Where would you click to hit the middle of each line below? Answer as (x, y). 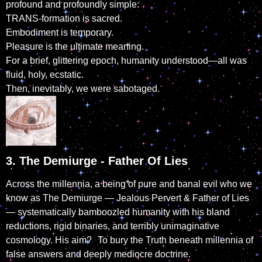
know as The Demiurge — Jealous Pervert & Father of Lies (127, 198)
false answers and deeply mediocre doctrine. (98, 254)
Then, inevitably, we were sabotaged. (83, 88)
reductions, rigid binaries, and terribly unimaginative (113, 226)
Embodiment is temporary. (60, 32)
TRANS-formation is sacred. (64, 18)
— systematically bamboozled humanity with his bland (118, 212)
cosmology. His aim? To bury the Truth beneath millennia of (130, 240)
